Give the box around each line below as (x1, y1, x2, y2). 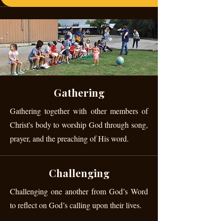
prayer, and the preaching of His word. (10, 133, 129, 144)
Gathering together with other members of (10, 106, 148, 116)
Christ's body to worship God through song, (10, 119, 148, 130)
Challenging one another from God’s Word (10, 186, 148, 196)
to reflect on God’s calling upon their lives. (10, 200, 142, 210)
